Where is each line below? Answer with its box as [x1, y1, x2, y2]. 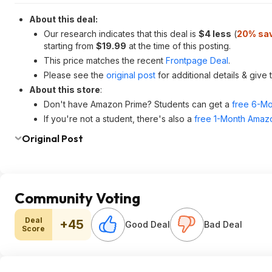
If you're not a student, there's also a [44, 114, 194, 124]
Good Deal [125, 219, 170, 229]
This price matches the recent [44, 55, 166, 66]
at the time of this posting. [126, 41, 231, 51]
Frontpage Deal [166, 55, 228, 66]
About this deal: [29, 14, 98, 24]
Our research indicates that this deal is [44, 29, 199, 39]
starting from [44, 41, 96, 51]
